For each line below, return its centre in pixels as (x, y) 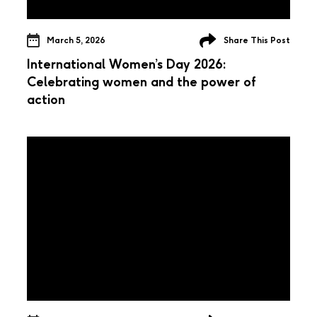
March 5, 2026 (76, 40)
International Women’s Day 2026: (126, 64)
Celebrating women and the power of (142, 82)
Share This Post (257, 40)
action (46, 99)
